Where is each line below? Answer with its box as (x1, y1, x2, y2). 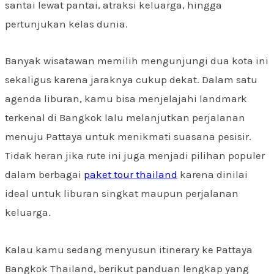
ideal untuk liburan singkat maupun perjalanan (5, 187, 239, 200)
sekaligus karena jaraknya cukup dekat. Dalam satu (5, 73, 257, 86)
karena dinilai (177, 168, 248, 181)
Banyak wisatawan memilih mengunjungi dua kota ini (5, 54, 268, 67)
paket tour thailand (84, 168, 177, 181)
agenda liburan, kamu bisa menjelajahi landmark (5, 92, 247, 105)
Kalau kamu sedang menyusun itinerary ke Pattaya (5, 243, 253, 256)
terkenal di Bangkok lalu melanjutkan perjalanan (5, 111, 245, 124)
